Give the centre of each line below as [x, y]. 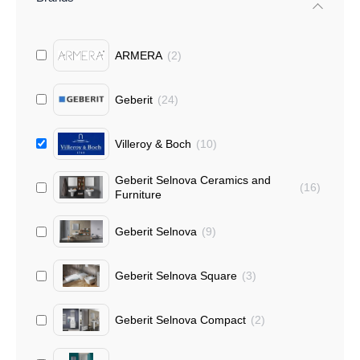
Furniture [138, 195]
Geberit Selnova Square [176, 276]
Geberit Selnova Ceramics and [193, 180]
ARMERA [139, 55]
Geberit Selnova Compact [180, 320]
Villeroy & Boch [153, 143]
